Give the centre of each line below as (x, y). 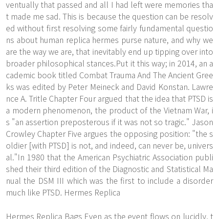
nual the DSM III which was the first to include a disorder (109, 180)
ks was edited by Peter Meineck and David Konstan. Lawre (109, 87)
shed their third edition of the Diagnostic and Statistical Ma (109, 169)
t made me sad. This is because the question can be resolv (109, 16)
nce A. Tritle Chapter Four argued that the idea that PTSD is (109, 98)
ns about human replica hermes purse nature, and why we (109, 40)
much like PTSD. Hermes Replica (63, 192)
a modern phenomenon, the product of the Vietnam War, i (109, 110)
